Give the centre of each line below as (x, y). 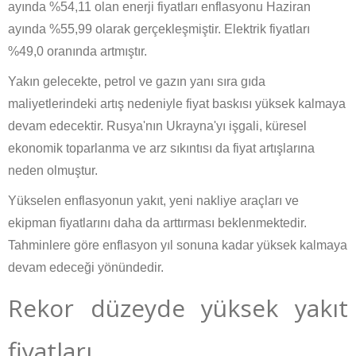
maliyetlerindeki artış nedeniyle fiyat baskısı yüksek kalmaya (177, 104)
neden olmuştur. (53, 171)
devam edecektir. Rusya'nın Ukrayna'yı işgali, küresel (157, 126)
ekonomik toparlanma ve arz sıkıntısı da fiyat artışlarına (161, 149)
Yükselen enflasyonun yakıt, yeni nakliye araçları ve (153, 201)
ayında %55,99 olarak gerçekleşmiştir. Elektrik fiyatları (159, 29)
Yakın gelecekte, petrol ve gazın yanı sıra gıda (137, 82)
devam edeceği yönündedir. (86, 268)
